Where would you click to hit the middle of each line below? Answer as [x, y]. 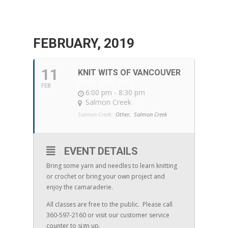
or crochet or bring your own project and [105, 176]
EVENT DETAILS [101, 151]
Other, [123, 114]
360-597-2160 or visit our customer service [108, 215]
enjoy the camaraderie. [79, 187]
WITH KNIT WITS [106, 83]
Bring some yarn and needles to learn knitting [111, 166]
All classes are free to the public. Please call [109, 204]
